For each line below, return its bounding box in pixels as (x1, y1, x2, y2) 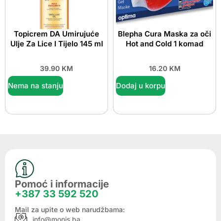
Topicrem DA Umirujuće (14, 29, 99, 39)
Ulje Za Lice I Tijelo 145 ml (10, 39, 103, 49)
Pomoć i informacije (15, 178, 109, 190)
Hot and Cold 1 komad (126, 39, 203, 49)
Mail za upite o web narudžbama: (15, 205, 125, 214)
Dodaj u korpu (116, 80, 165, 90)
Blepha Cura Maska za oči (118, 29, 211, 39)
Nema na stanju (8, 80, 63, 90)
